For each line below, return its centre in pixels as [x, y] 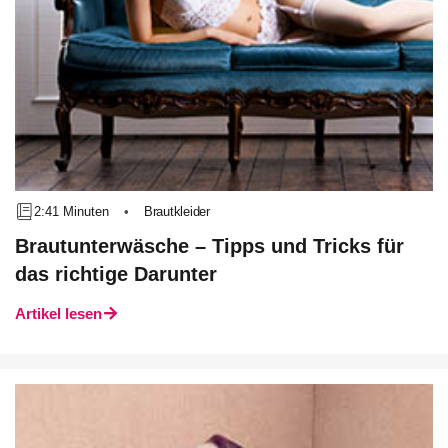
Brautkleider [177, 211]
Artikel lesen [58, 313]
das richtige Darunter [116, 274]
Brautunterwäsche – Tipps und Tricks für [209, 246]
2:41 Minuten [72, 211]
